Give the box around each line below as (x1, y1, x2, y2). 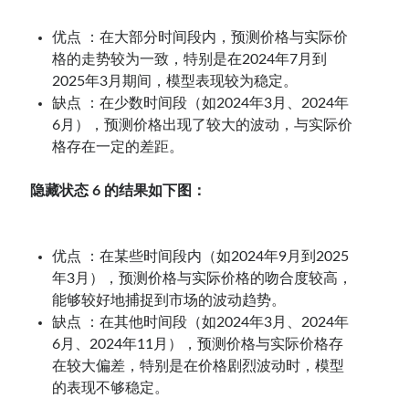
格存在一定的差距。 (52, 139, 184, 154)
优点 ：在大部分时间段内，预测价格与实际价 (52, 29, 349, 45)
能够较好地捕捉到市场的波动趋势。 (52, 292, 287, 308)
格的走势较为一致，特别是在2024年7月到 (52, 51, 328, 67)
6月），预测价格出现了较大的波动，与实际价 (52, 117, 353, 132)
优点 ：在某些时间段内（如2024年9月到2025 (52, 248, 350, 264)
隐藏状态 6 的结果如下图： (30, 183, 207, 198)
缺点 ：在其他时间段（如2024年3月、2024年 (52, 314, 350, 330)
